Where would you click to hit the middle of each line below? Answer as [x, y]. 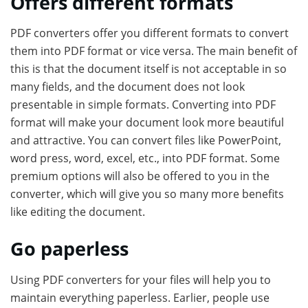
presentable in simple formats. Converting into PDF [143, 105]
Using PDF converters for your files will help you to [141, 279]
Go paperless [72, 249]
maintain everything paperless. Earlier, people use [140, 297]
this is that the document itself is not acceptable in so [148, 69]
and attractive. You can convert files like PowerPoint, [146, 141]
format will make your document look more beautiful [147, 123]
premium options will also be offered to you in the [140, 176]
